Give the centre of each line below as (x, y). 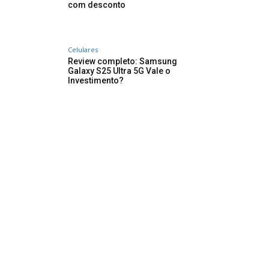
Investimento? (96, 81)
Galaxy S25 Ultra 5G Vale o (119, 71)
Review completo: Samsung (122, 62)
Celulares (83, 50)
